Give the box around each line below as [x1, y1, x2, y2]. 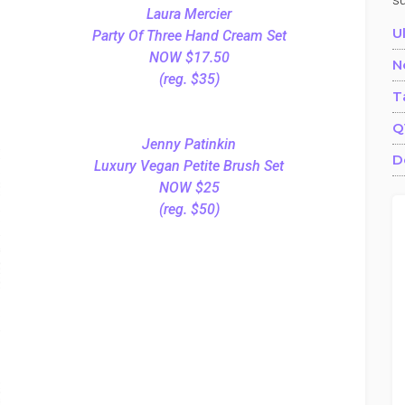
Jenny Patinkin [142, 136, 236, 153]
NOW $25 [158, 179, 220, 196]
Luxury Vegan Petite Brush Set [94, 157, 284, 174]
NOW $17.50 [148, 49, 230, 66]
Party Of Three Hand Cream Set [91, 27, 287, 44]
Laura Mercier [146, 5, 231, 23]
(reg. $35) [158, 71, 220, 88]
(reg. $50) [158, 201, 220, 218]
